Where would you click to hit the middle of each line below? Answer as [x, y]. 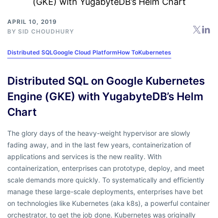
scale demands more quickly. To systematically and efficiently [106, 180]
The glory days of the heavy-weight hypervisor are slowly [99, 133]
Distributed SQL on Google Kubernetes [106, 81]
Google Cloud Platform [85, 52]
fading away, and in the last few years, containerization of [99, 145]
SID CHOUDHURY [46, 31]
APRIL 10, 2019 [32, 21]
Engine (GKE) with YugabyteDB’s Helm [105, 96]
